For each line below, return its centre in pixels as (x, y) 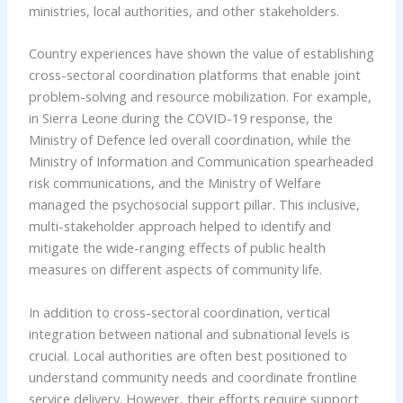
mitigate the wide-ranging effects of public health (177, 248)
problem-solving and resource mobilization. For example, (200, 97)
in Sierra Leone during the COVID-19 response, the (180, 118)
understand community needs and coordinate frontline (193, 376)
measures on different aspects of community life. (175, 269)
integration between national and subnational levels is (189, 333)
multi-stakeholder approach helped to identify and (179, 226)
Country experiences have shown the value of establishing (201, 54)
